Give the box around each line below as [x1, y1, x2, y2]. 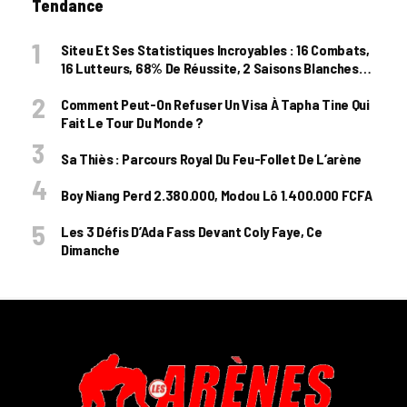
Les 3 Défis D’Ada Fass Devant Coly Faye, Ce [61, 223, 323, 240]
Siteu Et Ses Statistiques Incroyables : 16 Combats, [61, 41, 370, 58]
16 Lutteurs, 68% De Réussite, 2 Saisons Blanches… [61, 59, 371, 76]
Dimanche [61, 241, 120, 258]
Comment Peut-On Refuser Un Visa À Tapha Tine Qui [61, 95, 370, 113]
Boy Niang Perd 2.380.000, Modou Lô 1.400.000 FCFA [61, 186, 372, 203]
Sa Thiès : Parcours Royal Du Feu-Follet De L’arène [61, 150, 362, 167]
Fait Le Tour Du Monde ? [61, 114, 203, 131]
